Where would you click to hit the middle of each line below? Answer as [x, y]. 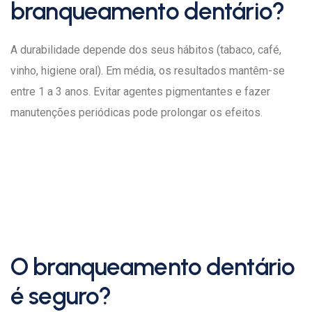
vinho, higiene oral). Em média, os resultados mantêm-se [148, 71]
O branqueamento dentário [153, 267]
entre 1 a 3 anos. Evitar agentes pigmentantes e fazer [140, 92]
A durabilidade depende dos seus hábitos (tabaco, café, [146, 50]
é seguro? [61, 296]
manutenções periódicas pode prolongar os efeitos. [136, 112]
